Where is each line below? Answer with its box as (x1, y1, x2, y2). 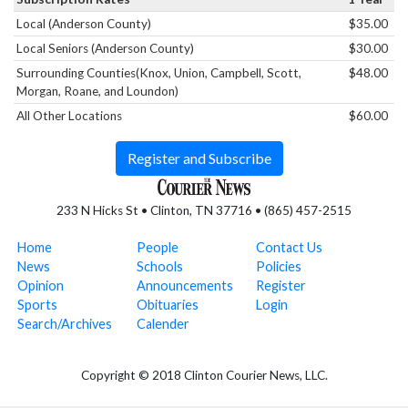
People (137, 239, 178, 255)
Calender (137, 315, 189, 331)
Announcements (137, 277, 233, 293)
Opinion (17, 277, 65, 293)
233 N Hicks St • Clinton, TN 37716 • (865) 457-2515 (56, 202, 352, 218)
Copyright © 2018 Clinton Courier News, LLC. (80, 367, 328, 382)
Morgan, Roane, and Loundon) (16, 83, 179, 98)
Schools (137, 258, 183, 274)
